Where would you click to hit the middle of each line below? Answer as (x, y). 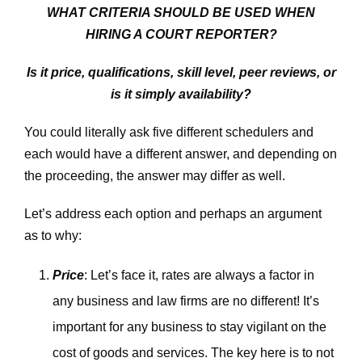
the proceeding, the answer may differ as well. (155, 175)
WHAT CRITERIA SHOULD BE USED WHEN (181, 12)
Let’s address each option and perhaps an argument (173, 213)
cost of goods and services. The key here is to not (193, 352)
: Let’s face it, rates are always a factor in (199, 275)
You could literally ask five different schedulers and (169, 132)
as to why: (53, 235)
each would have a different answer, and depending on (181, 154)
